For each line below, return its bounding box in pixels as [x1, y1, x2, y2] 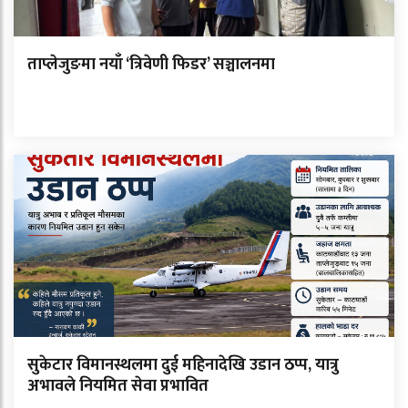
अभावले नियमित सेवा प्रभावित [27, 372, 209, 400]
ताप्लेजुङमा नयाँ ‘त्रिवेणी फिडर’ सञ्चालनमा [27, 50, 275, 78]
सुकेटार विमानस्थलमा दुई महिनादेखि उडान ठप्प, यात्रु [27, 351, 339, 379]
